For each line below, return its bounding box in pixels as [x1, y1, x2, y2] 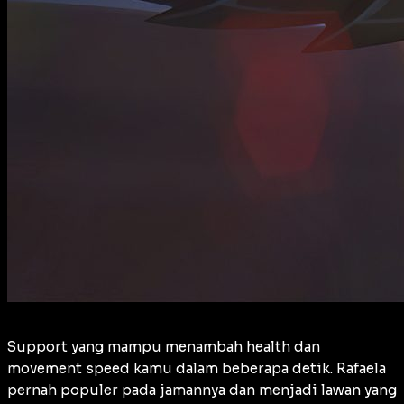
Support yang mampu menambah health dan [7, 337, 320, 355]
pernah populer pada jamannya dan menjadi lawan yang [7, 381, 397, 399]
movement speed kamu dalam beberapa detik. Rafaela [7, 359, 386, 377]
